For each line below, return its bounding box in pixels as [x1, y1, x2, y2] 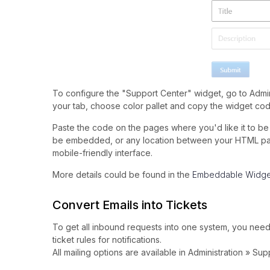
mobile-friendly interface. [52, 148, 152, 159]
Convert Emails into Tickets [52, 198, 207, 213]
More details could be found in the [52, 169, 192, 180]
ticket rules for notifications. [52, 234, 162, 245]
